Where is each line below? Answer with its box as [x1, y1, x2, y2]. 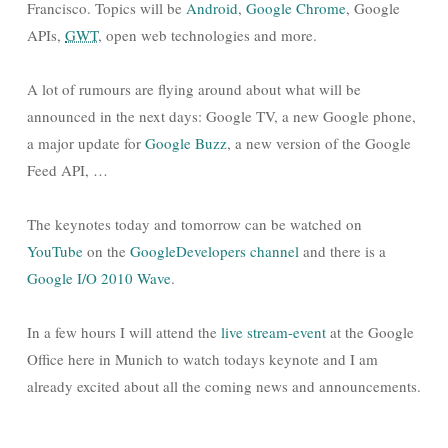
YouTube [27, 241, 83, 261]
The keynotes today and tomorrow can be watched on [27, 214, 362, 234]
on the [83, 241, 130, 261]
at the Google [326, 322, 414, 342]
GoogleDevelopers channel [130, 241, 299, 261]
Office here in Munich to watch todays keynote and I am [27, 349, 378, 369]
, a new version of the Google [227, 133, 411, 153]
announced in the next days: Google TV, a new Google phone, [27, 106, 416, 126]
